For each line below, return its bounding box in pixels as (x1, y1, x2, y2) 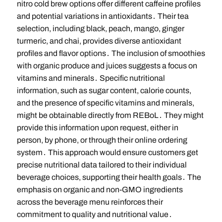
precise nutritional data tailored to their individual (16, 161, 187, 169)
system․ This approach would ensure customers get (16, 148, 198, 157)
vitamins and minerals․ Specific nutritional (16, 74, 165, 83)
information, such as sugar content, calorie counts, (16, 86, 191, 95)
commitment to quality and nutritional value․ (16, 210, 172, 219)
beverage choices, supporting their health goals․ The (16, 173, 201, 182)
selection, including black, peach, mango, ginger (16, 24, 184, 33)
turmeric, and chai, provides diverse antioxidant (16, 37, 181, 46)
